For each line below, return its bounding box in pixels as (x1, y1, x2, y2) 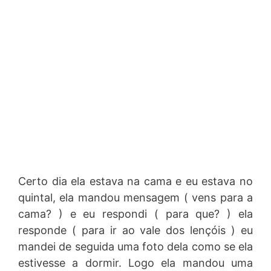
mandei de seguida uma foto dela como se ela (18, 240, 253, 253)
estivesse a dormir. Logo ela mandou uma (18, 256, 253, 269)
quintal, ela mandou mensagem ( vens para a (18, 191, 253, 204)
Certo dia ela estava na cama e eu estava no (18, 175, 253, 188)
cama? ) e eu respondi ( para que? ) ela (18, 207, 253, 220)
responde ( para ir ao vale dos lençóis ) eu (18, 224, 253, 237)
